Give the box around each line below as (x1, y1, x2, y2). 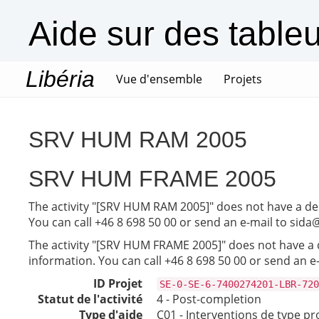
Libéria (26, 66, 95, 92)
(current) (202, 70, 249, 86)
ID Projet (93, 276, 142, 291)
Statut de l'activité (38, 291, 142, 307)
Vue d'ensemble (116, 71, 202, 87)
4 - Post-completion (157, 291, 261, 307)
